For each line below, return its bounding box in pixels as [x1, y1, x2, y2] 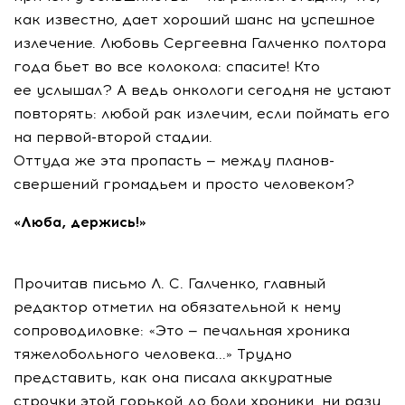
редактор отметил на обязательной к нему [14, 298, 341, 316]
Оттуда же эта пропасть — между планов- [14, 152, 334, 169]
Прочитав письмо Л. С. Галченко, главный [14, 275, 325, 292]
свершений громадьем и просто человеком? [14, 175, 354, 193]
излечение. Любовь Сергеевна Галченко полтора [14, 34, 386, 52]
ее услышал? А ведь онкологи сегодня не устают [14, 81, 391, 99]
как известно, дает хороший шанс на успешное [14, 11, 375, 28]
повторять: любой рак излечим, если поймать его [14, 105, 390, 122]
